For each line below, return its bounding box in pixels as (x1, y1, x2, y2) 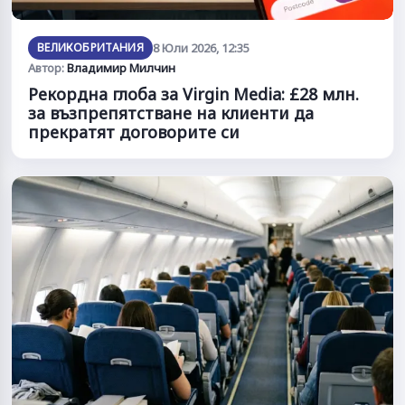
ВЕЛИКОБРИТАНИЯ (37, 40, 145, 56)
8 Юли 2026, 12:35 (153, 40, 250, 57)
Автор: (28, 60, 67, 77)
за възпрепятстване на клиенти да (28, 102, 314, 125)
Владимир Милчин (67, 60, 175, 77)
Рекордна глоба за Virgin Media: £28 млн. (28, 83, 359, 106)
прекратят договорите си (28, 121, 240, 144)
